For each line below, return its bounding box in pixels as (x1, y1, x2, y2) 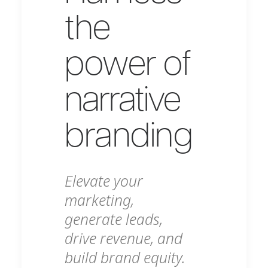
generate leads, (65, 209, 163, 229)
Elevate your (65, 171, 143, 191)
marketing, (65, 190, 134, 210)
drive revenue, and (65, 229, 182, 248)
